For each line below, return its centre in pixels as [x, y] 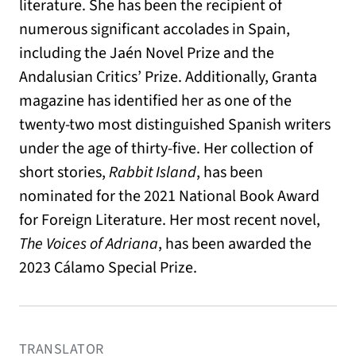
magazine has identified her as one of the [155, 101]
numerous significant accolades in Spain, [155, 29]
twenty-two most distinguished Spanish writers [175, 124]
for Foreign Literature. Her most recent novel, [170, 220]
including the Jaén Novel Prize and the [147, 53]
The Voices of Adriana [89, 244]
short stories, [64, 172]
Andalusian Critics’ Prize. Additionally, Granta [168, 77]
